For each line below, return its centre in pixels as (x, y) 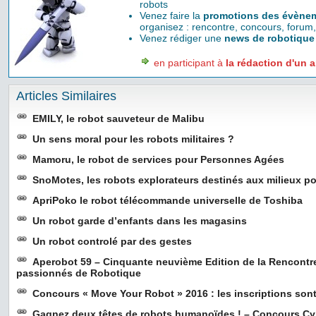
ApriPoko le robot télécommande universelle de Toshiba (168, 200)
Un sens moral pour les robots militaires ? (133, 139)
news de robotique (269, 38)
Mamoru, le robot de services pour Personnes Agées (158, 159)
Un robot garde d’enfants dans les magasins (140, 221)
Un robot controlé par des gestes (112, 241)
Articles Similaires (66, 96)
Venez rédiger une (182, 38)
